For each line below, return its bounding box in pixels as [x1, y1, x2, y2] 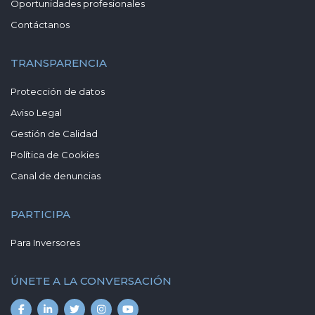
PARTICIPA [11, 207, 70, 221]
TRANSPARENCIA [11, 56, 107, 70]
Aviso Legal [11, 106, 62, 118]
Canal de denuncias [11, 169, 101, 181]
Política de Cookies [11, 148, 99, 160]
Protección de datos [11, 85, 105, 97]
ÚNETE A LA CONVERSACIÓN [11, 274, 172, 288]
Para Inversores [11, 236, 80, 248]
